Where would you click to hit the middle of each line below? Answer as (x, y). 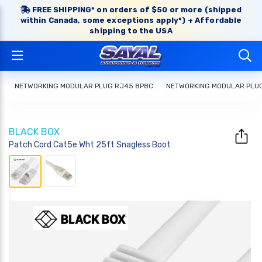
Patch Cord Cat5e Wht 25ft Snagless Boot (90, 145)
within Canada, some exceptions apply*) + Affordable (131, 20)
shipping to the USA (131, 31)
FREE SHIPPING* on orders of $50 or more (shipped (136, 10)
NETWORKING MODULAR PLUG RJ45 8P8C (84, 86)
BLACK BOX (34, 132)
